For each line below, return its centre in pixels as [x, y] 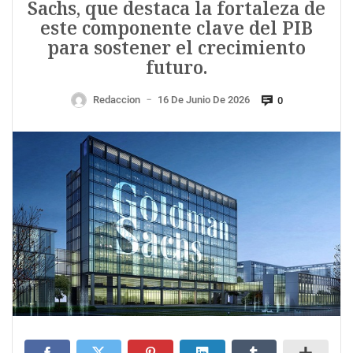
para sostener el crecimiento [176, 48]
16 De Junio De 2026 [203, 100]
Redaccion [116, 100]
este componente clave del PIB [176, 28]
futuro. [176, 68]
